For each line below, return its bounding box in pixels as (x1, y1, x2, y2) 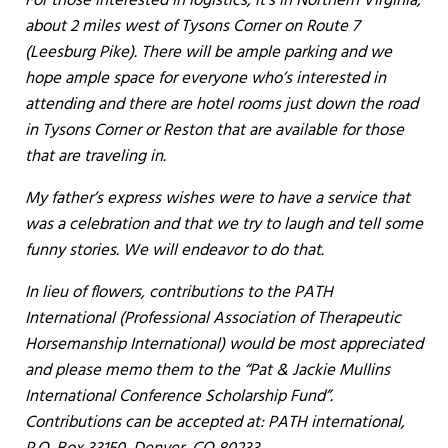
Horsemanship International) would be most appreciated (24, 330, 423, 358)
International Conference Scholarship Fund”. (24, 382, 333, 410)
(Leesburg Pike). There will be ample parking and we (24, 38, 392, 66)
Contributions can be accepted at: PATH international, (24, 408, 405, 436)
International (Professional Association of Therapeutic (24, 304, 401, 332)
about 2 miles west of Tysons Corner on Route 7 (24, 12, 360, 40)
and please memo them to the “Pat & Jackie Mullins (24, 356, 390, 384)
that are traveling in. (24, 142, 166, 170)
